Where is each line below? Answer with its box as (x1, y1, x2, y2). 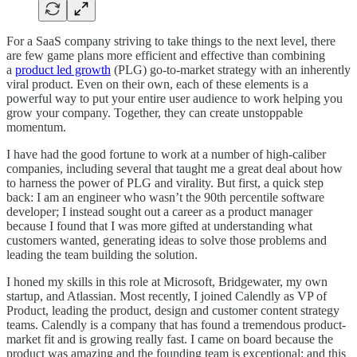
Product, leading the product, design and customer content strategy (6, 303, 339, 317)
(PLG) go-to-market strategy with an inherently (111, 62, 351, 76)
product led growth (15, 62, 111, 76)
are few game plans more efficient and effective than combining (6, 48, 325, 62)
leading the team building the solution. (6, 247, 198, 261)
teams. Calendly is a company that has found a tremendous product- (6, 317, 346, 331)
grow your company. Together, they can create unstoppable (6, 105, 303, 120)
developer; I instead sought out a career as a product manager (6, 204, 312, 218)
